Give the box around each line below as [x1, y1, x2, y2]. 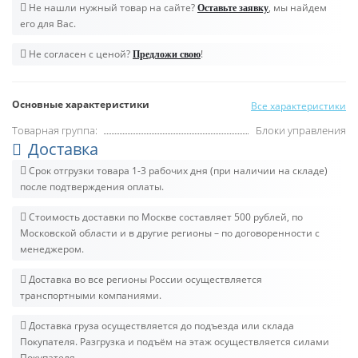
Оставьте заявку [197, 2, 268, 14]
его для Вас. [20, 17, 76, 30]
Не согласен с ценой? [26, 47, 133, 61]
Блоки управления [256, 123, 346, 137]
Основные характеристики [12, 97, 149, 111]
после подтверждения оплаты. [20, 180, 164, 193]
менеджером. [20, 242, 84, 256]
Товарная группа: [12, 123, 97, 137]
